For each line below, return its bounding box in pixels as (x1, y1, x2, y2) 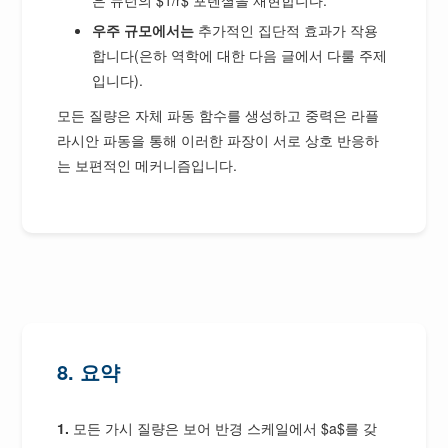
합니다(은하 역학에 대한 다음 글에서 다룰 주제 (92, 44, 388, 65)
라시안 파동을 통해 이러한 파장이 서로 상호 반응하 (57, 129, 380, 150)
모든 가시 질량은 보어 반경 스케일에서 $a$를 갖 (69, 417, 378, 438)
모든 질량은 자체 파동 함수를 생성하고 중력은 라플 (57, 104, 380, 125)
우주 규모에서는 (92, 19, 195, 40)
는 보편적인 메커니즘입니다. (57, 154, 238, 175)
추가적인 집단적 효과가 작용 (194, 19, 379, 40)
